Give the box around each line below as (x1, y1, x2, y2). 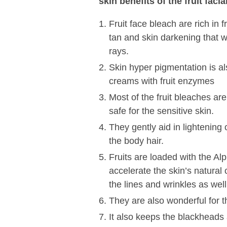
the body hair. (108, 136, 164, 146)
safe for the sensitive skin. (108, 106, 216, 116)
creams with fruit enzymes (108, 76, 214, 86)
